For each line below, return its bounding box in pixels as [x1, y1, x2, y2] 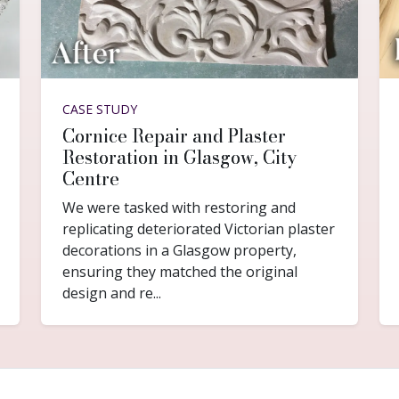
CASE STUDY [62, 100, 137, 118]
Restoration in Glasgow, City [62, 142, 297, 171]
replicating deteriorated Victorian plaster [62, 218, 335, 239]
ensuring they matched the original [62, 261, 297, 281]
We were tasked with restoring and [62, 197, 296, 217]
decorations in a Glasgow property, [62, 240, 297, 260]
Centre [62, 164, 119, 192]
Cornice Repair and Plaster [62, 121, 286, 150]
